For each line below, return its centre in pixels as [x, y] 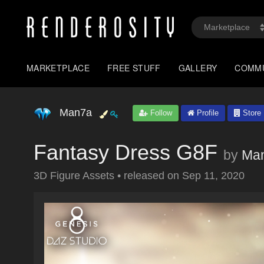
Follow [160, 113]
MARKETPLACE [58, 68]
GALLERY [198, 68]
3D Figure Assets [75, 176]
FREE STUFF [134, 68]
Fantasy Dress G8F [126, 152]
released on [153, 176]
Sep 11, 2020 [213, 176]
